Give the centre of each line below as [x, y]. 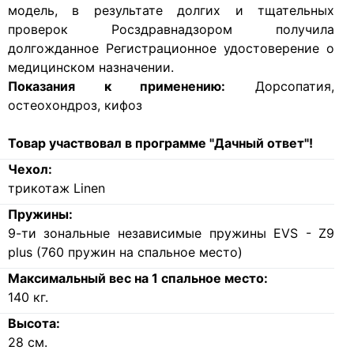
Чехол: [30, 169]
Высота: [34, 324]
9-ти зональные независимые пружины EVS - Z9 [171, 233]
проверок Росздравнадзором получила [171, 30]
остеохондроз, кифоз [75, 105]
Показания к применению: [117, 87]
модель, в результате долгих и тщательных [171, 11]
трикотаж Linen [56, 188]
